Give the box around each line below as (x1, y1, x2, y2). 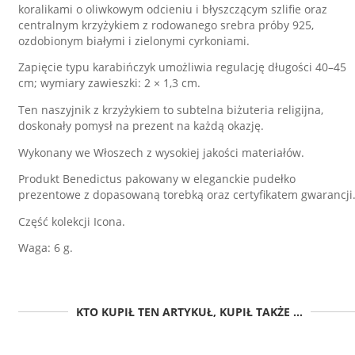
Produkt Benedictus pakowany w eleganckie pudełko (18, 171, 296, 187)
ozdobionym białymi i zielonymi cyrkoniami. (18, 32, 250, 48)
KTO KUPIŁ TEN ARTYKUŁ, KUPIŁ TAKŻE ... (76, 303, 303, 319)
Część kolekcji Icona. (18, 213, 125, 229)
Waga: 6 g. (18, 240, 73, 256)
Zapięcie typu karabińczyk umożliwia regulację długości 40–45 (18, 59, 346, 75)
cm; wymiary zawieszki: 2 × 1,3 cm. (18, 75, 200, 91)
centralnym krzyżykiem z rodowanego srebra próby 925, (18, 17, 314, 32)
